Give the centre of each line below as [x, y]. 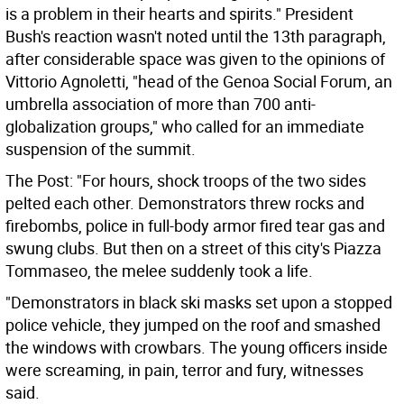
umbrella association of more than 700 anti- [161, 104]
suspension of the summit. [101, 149]
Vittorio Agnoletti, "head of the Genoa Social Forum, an [199, 81]
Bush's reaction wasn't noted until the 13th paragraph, [196, 36]
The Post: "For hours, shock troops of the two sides [186, 180]
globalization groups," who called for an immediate [185, 126]
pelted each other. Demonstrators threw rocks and [185, 203]
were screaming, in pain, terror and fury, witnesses [184, 370]
